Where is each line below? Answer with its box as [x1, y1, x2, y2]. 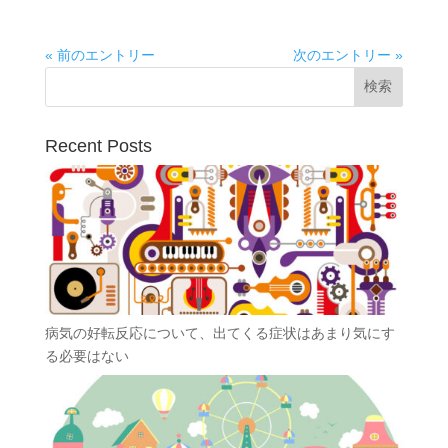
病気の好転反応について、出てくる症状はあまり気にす [44, 325, 395, 342]
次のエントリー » [293, 47, 404, 64]
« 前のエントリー [44, 47, 155, 64]
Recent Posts [44, 136, 152, 157]
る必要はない [44, 348, 129, 365]
